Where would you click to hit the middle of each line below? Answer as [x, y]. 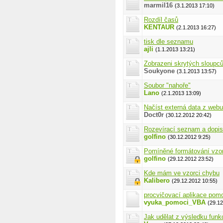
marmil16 [158, 5]
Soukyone [159, 71]
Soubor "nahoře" [167, 85]
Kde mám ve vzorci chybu [182, 173]
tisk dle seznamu [168, 42]
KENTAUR [159, 27]
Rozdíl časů [161, 20]
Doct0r [154, 115]
